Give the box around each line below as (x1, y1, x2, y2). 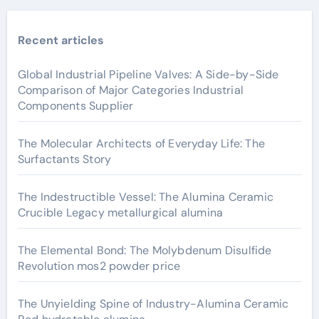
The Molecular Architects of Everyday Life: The (17, 136, 265, 151)
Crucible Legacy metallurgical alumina (17, 205, 224, 220)
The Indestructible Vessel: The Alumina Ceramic (17, 189, 273, 204)
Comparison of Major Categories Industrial (17, 83, 244, 98)
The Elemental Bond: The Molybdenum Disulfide (17, 243, 272, 258)
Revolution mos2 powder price (17, 258, 181, 273)
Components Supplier (17, 98, 134, 113)
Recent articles (17, 33, 104, 48)
